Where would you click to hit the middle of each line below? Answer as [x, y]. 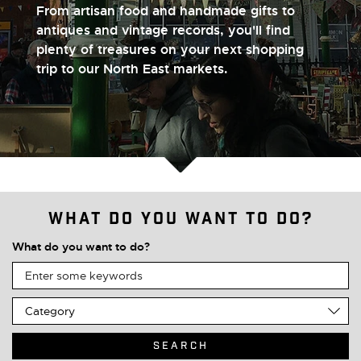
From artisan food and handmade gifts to [165, 11]
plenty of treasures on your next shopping [170, 50]
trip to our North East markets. [131, 69]
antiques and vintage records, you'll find [163, 30]
